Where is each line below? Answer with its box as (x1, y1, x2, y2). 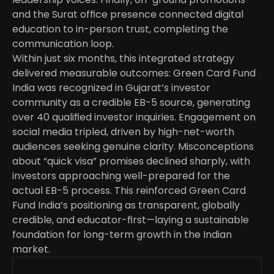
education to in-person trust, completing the (12, 22, 228, 36)
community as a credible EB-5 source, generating (12, 95, 250, 109)
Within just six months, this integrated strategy (12, 51, 234, 65)
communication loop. (12, 37, 114, 51)
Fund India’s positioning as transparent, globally (12, 198, 240, 212)
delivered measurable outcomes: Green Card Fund (12, 66, 256, 80)
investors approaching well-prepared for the (12, 169, 230, 183)
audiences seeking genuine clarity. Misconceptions (12, 139, 254, 154)
